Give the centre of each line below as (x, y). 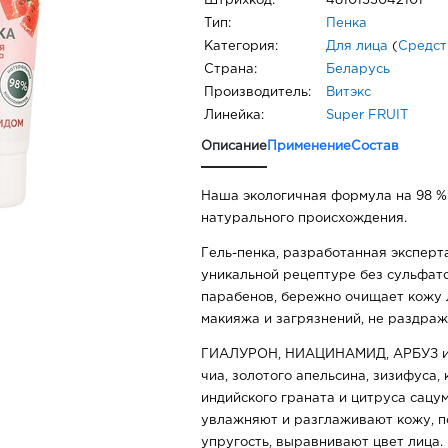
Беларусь (358, 70)
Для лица (357, 47)
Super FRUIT (367, 116)
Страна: (230, 70)
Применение (309, 147)
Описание (234, 147)
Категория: (241, 47)
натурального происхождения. (304, 219)
